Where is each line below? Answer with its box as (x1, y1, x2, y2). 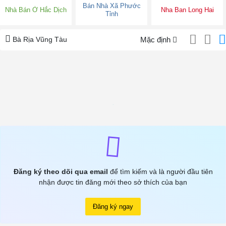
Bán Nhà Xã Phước (82, 2, 141, 10)
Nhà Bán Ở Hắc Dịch (5, 6, 67, 14)
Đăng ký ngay (93, 203, 133, 211)
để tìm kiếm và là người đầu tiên (107, 167, 213, 176)
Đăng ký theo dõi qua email (13, 167, 108, 176)
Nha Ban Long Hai (160, 6, 214, 14)
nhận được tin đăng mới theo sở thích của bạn (39, 178, 187, 187)
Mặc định (140, 35, 171, 44)
